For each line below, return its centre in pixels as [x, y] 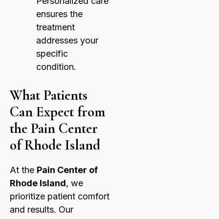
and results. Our [42, 210]
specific [52, 54]
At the [23, 170]
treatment [55, 27]
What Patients [49, 95]
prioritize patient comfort [60, 197]
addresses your [67, 41]
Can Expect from [57, 112]
